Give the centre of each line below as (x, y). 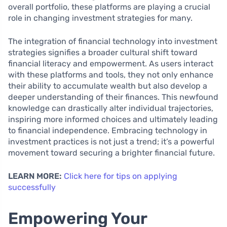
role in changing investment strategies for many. (100, 18)
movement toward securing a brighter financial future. (111, 153)
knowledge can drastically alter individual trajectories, (111, 108)
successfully (32, 187)
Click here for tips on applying (121, 176)
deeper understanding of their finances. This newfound (113, 97)
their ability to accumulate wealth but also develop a (108, 86)
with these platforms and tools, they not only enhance (111, 74)
